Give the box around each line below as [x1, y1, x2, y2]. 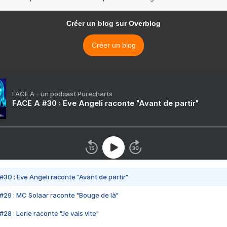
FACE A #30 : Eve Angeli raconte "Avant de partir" [12, 98, 199, 108]
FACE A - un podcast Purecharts [12, 90, 112, 98]
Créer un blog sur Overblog [66, 19, 161, 28]
